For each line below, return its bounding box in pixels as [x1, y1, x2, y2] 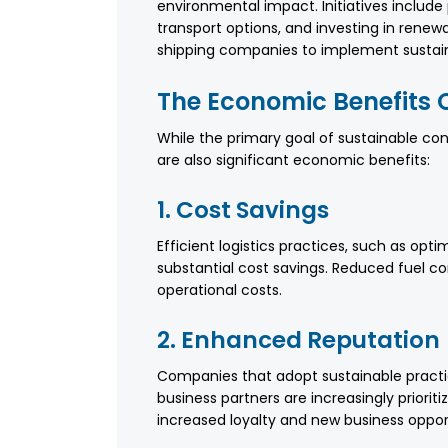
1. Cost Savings [157, 194, 329, 227]
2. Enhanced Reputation [157, 324, 440, 357]
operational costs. [157, 280, 282, 301]
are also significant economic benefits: [157, 150, 430, 171]
